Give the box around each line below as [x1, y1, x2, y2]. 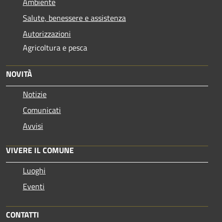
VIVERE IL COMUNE [6, 144, 74, 156]
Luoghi [23, 165, 46, 176]
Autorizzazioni [23, 28, 71, 40]
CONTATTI [6, 209, 39, 221]
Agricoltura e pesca [23, 42, 87, 54]
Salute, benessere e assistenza [23, 12, 126, 24]
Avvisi [23, 120, 43, 132]
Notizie [23, 88, 47, 100]
